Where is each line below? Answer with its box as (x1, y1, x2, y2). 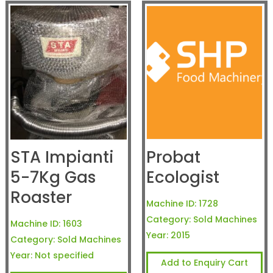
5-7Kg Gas (10, 166, 96, 189)
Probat (146, 146, 201, 169)
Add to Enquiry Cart (161, 257, 249, 269)
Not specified (34, 249, 94, 262)
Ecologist (146, 166, 220, 189)
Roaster (10, 186, 72, 209)
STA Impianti (10, 146, 114, 169)
